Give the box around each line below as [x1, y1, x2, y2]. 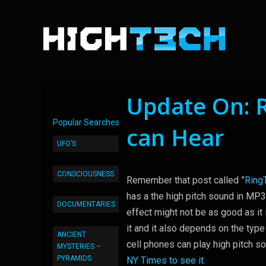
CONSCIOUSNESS [57, 170, 114, 178]
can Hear [126, 122, 224, 153]
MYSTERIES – [57, 242, 101, 251]
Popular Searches [53, 118, 119, 127]
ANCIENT [57, 230, 86, 239]
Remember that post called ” [126, 175, 245, 186]
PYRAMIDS [57, 254, 91, 262]
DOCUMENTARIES [57, 200, 115, 208]
